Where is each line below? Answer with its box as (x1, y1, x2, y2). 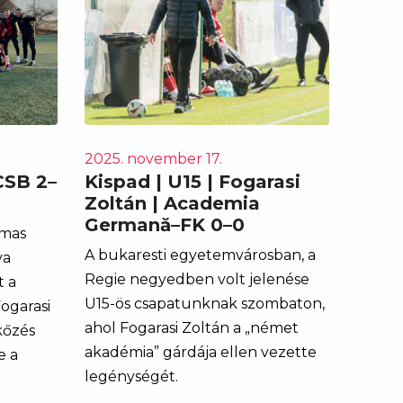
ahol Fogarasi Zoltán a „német (84, 318, 299, 336)
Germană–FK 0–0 (84, 213, 245, 236)
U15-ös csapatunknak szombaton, (84, 294, 325, 312)
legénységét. (84, 367, 178, 385)
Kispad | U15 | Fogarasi (84, 170, 300, 193)
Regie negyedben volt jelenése (84, 270, 309, 288)
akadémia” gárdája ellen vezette (84, 343, 317, 361)
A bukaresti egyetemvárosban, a (84, 246, 316, 264)
